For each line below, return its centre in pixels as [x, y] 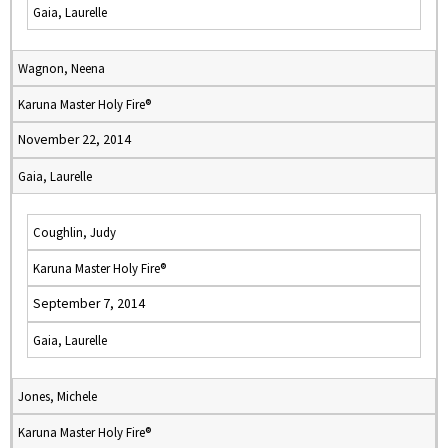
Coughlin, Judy [74, 232]
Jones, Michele [57, 396]
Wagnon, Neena [61, 68]
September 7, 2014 [89, 303]
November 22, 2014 [74, 139]
